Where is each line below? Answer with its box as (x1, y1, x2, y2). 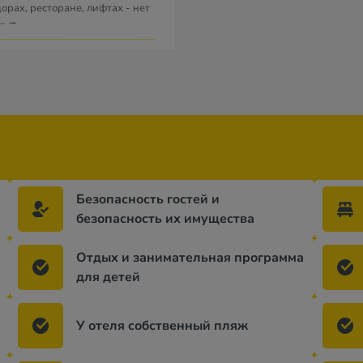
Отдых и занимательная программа (76, 249, 304, 267)
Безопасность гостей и (76, 190, 220, 208)
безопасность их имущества (76, 210, 254, 228)
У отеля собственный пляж (76, 317, 248, 335)
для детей (76, 268, 140, 286)
